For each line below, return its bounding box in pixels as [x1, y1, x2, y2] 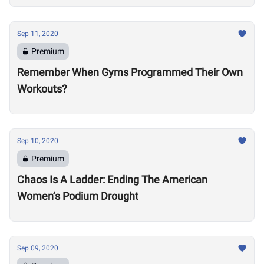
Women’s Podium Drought [17, 190, 138, 202]
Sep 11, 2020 [17, 29, 58, 38]
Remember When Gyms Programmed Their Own [17, 66, 243, 78]
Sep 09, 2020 [17, 244, 58, 252]
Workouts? [17, 82, 67, 95]
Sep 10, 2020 [17, 137, 58, 145]
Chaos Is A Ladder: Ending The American [17, 173, 207, 186]
